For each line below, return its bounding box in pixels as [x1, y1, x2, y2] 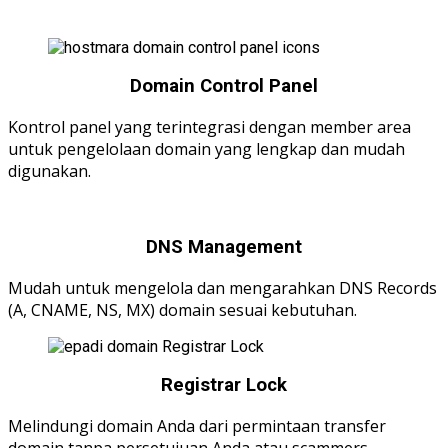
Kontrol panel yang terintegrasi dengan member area [8, 116, 411, 139]
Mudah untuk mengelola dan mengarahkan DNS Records [8, 276, 437, 299]
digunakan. [8, 160, 91, 183]
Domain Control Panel [130, 75, 318, 98]
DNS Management [146, 235, 302, 258]
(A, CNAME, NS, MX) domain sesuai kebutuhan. [8, 298, 357, 321]
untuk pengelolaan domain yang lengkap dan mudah [8, 138, 405, 161]
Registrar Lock [161, 374, 287, 397]
